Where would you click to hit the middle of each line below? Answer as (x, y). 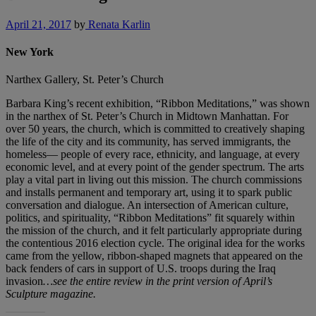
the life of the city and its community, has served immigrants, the (148, 142)
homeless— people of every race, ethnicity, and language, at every (153, 154)
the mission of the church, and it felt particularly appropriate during (154, 231)
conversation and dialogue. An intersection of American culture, (147, 205)
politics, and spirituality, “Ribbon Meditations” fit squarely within (150, 218)
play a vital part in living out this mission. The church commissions (154, 180)
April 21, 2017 (38, 24)
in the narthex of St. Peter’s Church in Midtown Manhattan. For (147, 116)
